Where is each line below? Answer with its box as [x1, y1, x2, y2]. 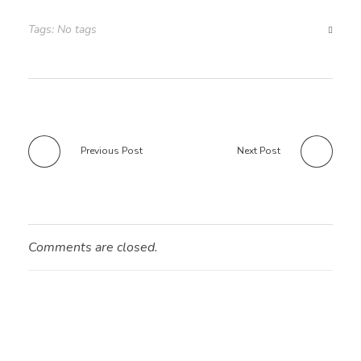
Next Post [237, 143, 280, 157]
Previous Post [81, 143, 143, 157]
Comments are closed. [28, 238, 158, 256]
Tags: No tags [28, 21, 97, 37]
